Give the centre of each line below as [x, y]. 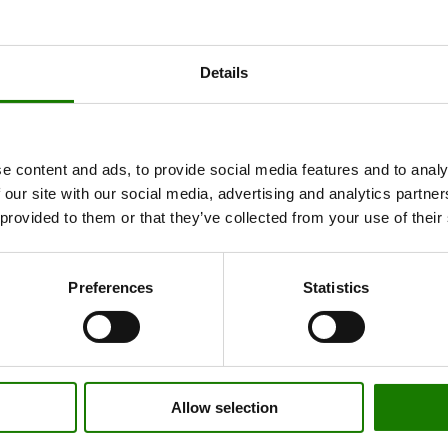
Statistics [336, 287]
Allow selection [224, 407]
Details [224, 72]
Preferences [111, 287]
